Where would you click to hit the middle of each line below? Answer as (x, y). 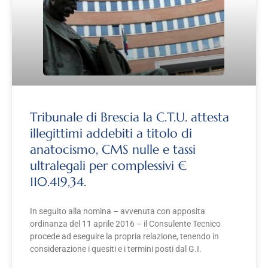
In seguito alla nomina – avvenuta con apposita (118, 211)
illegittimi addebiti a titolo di (111, 134)
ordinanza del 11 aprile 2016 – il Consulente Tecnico (125, 224)
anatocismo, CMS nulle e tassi (113, 150)
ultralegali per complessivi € (108, 166)
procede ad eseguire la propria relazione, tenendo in (124, 237)
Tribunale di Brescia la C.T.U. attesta (130, 118)
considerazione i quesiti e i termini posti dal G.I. (116, 249)
